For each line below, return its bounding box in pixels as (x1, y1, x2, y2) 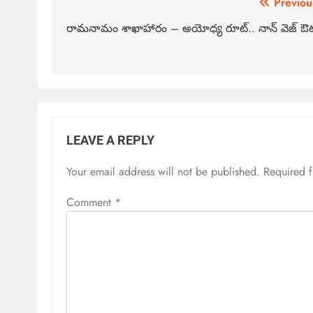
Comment (66, 194, 115, 211)
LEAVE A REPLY (66, 133, 154, 148)
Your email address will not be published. (66, 163, 260, 180)
